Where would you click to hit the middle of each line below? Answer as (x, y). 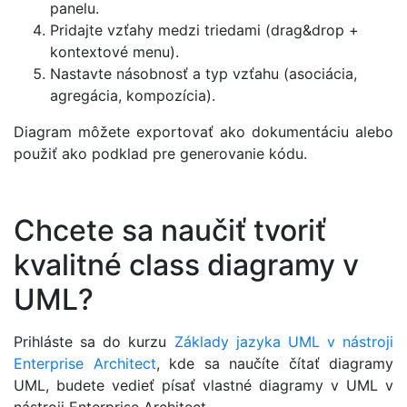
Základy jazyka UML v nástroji (283, 341)
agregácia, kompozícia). (133, 96)
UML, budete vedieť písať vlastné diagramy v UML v (203, 385)
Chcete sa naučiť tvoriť (170, 231)
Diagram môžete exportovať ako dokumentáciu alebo (203, 132)
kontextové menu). (114, 52)
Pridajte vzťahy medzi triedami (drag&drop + (204, 30)
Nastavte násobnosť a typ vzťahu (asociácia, (203, 74)
